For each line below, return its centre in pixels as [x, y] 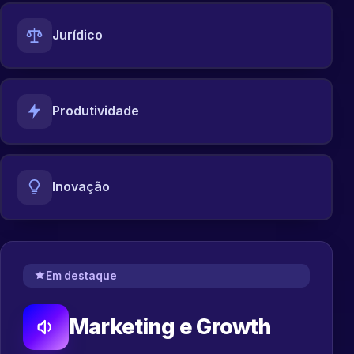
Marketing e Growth [170, 327]
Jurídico [77, 35]
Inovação [81, 186]
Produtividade [95, 111]
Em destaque [81, 275]
